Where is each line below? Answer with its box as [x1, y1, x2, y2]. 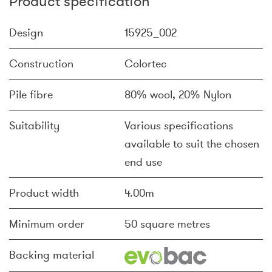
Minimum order [9, 217, 84, 231]
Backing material [9, 248, 94, 262]
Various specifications [124, 118, 233, 133]
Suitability [9, 118, 59, 133]
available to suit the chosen [124, 137, 259, 151]
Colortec [124, 56, 167, 71]
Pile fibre [9, 87, 53, 102]
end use [124, 155, 162, 169]
